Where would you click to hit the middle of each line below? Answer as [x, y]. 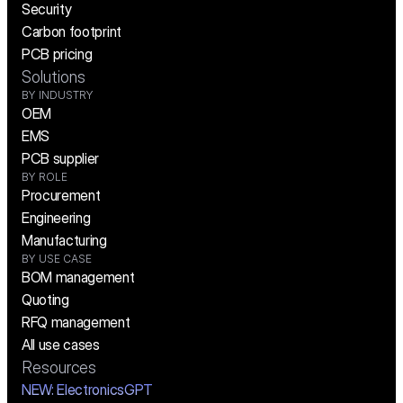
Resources [59, 368]
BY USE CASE [57, 259]
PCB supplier [61, 159]
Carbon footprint [72, 32]
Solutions [54, 77]
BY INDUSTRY [58, 95]
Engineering [56, 218]
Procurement [61, 196]
